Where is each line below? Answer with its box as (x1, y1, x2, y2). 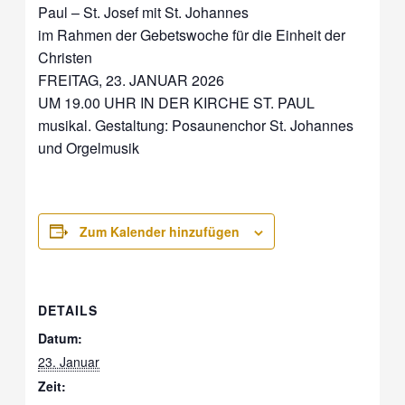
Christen (38, 46, 93, 68)
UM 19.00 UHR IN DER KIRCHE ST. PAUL (38, 91, 316, 113)
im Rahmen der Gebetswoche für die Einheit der (38, 24, 346, 45)
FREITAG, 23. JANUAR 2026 (38, 69, 225, 90)
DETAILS (38, 300, 99, 319)
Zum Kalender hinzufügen (80, 221, 240, 240)
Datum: (38, 328, 83, 347)
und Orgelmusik (38, 137, 140, 158)
